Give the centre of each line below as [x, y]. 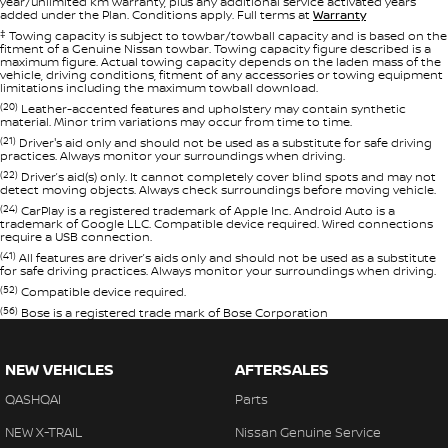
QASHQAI [33, 399]
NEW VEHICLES [59, 370]
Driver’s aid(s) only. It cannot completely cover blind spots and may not [227, 177]
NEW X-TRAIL [44, 432]
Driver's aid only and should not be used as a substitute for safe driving [224, 143]
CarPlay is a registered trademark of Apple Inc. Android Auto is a [206, 211]
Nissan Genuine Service [307, 432]
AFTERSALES [281, 370]
